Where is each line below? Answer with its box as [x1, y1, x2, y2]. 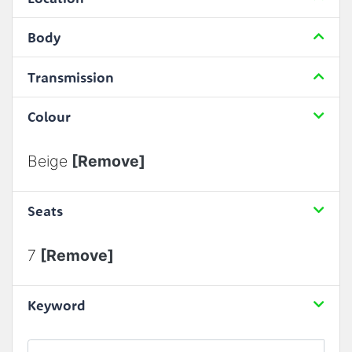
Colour [27, 108, 71, 126]
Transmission [27, 68, 114, 86]
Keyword [27, 296, 86, 315]
